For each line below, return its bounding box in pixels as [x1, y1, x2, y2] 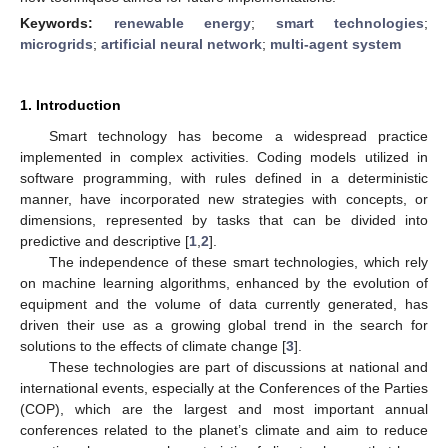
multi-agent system [270, 35, 401, 52]
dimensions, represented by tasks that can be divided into [20, 211, 428, 228]
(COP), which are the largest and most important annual [20, 400, 428, 417]
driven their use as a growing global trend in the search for [20, 316, 428, 333]
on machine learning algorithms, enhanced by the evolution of [20, 274, 428, 291]
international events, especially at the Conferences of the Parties [20, 379, 428, 396]
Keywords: [20, 14, 114, 31]
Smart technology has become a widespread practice [48, 127, 428, 144]
